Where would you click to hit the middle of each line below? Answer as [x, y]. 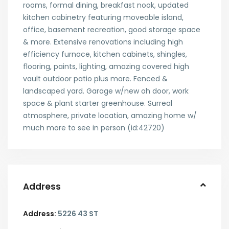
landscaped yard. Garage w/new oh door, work [106, 91]
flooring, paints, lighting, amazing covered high [106, 66]
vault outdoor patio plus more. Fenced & [95, 79]
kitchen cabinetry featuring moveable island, [103, 17]
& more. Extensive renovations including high [103, 42]
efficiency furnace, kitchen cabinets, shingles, [105, 54]
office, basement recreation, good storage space [112, 30]
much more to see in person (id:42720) [94, 128]
